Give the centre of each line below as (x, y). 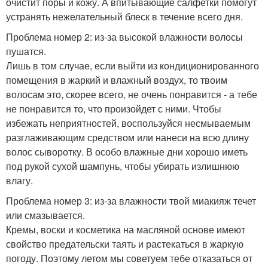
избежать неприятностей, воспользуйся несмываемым (128, 123)
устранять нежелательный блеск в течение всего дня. (124, 17)
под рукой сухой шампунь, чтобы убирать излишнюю (123, 166)
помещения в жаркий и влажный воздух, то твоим (117, 80)
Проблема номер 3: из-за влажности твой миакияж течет (131, 201)
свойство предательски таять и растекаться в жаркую (125, 244)
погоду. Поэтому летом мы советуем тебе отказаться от (129, 258)
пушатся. (26, 51)
